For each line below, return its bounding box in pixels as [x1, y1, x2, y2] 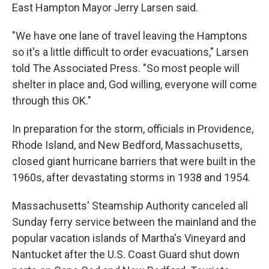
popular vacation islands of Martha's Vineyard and [12, 232, 246, 244]
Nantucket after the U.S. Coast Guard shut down [12, 248, 240, 261]
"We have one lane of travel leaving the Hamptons [12, 29, 247, 42]
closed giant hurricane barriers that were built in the [12, 155, 256, 168]
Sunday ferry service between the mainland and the [12, 216, 256, 228]
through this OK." [12, 94, 91, 107]
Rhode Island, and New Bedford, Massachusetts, [12, 139, 242, 151]
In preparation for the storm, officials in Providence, [12, 122, 253, 135]
